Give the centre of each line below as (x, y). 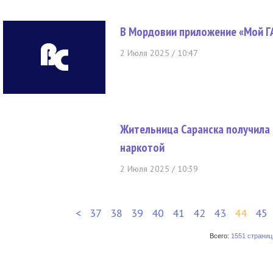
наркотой (142, 147)
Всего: (220, 236)
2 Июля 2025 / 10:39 (159, 169)
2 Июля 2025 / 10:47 (159, 53)
